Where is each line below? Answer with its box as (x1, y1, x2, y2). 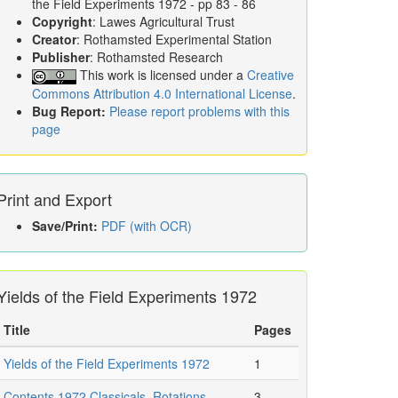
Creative (247, 66, 294, 84)
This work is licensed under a (76, 66, 247, 84)
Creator (32, 30, 76, 48)
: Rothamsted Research (90, 48, 223, 66)
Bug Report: (32, 102, 109, 121)
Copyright (32, 12, 92, 30)
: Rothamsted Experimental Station (76, 30, 272, 48)
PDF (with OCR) (101, 217, 192, 235)
